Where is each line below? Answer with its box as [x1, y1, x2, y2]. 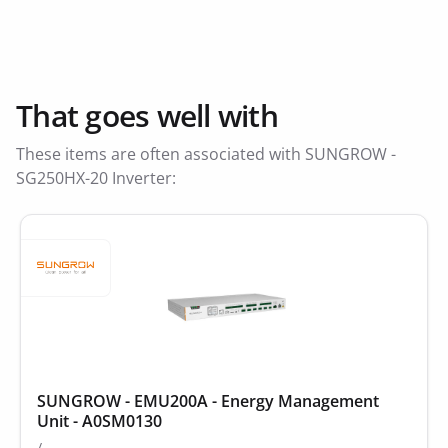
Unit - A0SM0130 [37, 410, 162, 432]
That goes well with [16, 95, 278, 136]
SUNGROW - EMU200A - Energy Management [37, 390, 379, 412]
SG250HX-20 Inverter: [16, 167, 176, 189]
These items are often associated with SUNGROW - [16, 143, 396, 165]
